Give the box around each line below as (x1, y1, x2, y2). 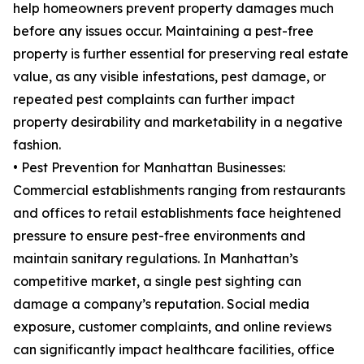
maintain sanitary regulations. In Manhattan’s (13, 250, 298, 267)
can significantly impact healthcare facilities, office (13, 341, 335, 358)
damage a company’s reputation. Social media (13, 296, 310, 313)
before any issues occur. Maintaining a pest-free (13, 23, 314, 40)
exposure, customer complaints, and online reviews (13, 318, 331, 336)
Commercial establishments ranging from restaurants (13, 182, 345, 199)
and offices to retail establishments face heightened (13, 205, 341, 222)
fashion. (13, 136, 61, 154)
